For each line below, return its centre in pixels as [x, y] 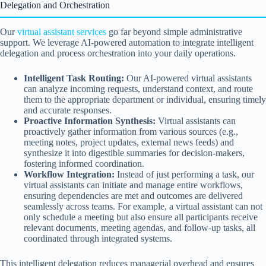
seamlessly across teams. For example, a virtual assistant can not [143, 206]
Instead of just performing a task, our [184, 174]
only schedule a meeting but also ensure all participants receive [141, 217]
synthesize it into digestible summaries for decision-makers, [134, 153]
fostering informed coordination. [84, 163]
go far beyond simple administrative [174, 31]
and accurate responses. [68, 110]
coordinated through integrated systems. [98, 238]
